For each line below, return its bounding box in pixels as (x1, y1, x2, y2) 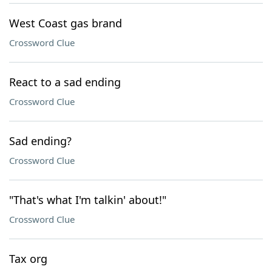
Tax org (9, 251, 47, 266)
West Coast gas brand (9, 16, 122, 30)
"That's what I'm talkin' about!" (9, 192, 166, 207)
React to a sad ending (9, 75, 121, 89)
